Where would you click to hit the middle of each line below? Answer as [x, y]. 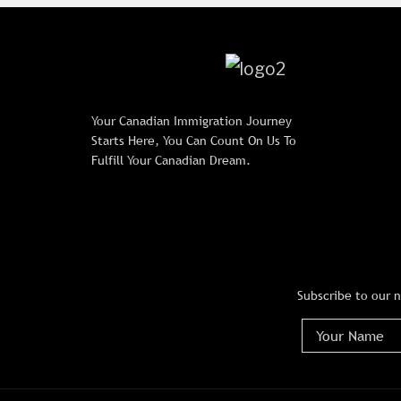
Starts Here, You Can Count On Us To [194, 141]
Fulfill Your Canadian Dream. [171, 161]
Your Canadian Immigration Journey [192, 121]
